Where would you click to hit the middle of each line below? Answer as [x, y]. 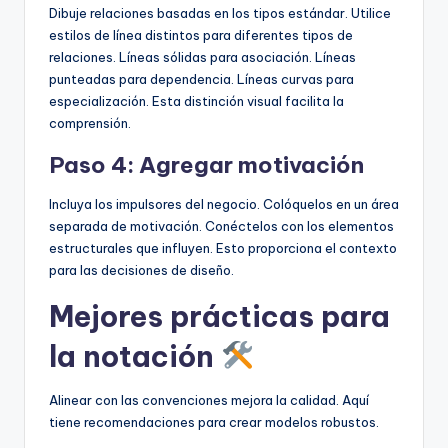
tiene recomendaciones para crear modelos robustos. [214, 422]
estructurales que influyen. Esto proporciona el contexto [223, 248]
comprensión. [90, 123]
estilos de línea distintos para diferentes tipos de [201, 35]
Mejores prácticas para [219, 317]
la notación [135, 357]
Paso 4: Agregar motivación [206, 165]
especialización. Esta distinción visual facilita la [196, 101]
